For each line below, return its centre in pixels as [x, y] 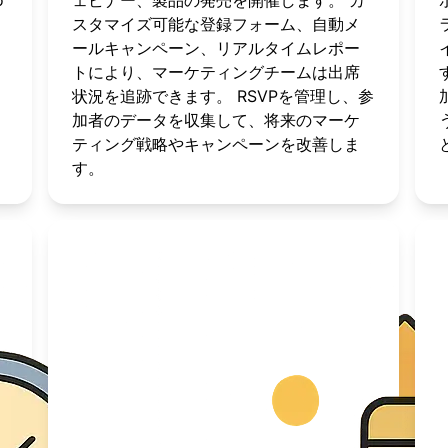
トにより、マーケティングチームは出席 [216, 72]
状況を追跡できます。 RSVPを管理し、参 [223, 96]
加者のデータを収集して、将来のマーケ [216, 120]
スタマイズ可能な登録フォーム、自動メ [216, 24]
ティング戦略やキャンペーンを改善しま [216, 144]
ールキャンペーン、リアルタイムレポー [216, 48]
